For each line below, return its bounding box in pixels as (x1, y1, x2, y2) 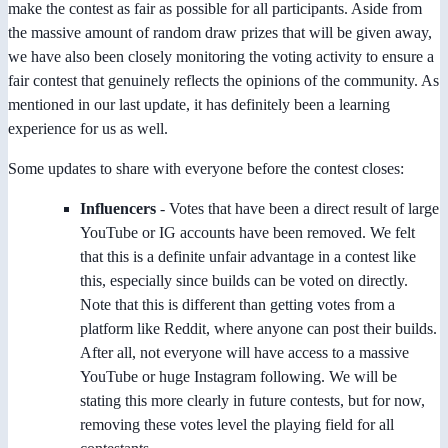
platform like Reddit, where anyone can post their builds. (80, 319, 437, 337)
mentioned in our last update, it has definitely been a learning (8, 95, 390, 113)
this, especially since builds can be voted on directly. (80, 271, 408, 289)
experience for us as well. (8, 119, 168, 137)
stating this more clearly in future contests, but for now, (80, 391, 425, 409)
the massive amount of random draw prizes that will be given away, (8, 23, 432, 41)
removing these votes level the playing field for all (80, 415, 394, 433)
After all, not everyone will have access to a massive (80, 343, 409, 361)
